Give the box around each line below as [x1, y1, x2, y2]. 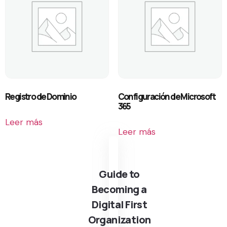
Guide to [99, 167, 140, 181]
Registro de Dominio [5, 90, 77, 102]
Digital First [91, 198, 147, 212]
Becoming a [92, 182, 147, 197]
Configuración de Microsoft [118, 90, 215, 102]
